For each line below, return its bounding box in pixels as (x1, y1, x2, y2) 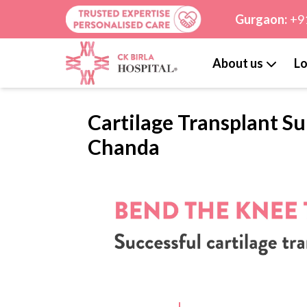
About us (212, 56, 264, 71)
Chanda (88, 134, 160, 160)
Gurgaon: (234, 12, 287, 27)
